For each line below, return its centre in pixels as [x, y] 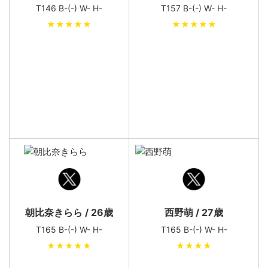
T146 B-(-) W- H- [69, 8]
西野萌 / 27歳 [194, 213]
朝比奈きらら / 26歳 [69, 213]
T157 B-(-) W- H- [194, 8]
